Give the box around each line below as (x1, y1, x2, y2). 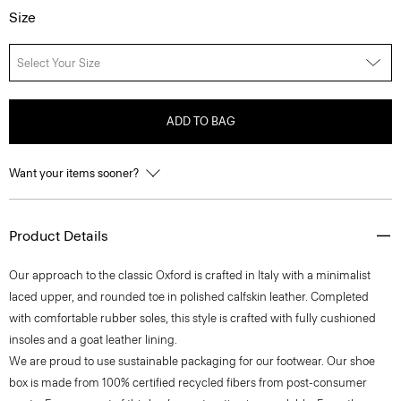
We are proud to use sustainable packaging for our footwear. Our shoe (9, 354, 375, 368)
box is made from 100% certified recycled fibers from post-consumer (9, 376, 367, 389)
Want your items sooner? (9, 166, 141, 180)
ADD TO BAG (166, 115, 235, 128)
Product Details (9, 227, 108, 244)
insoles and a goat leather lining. (9, 333, 177, 346)
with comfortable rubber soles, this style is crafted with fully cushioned (9, 311, 376, 325)
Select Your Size (17, 55, 100, 70)
